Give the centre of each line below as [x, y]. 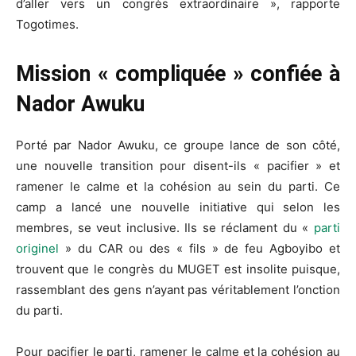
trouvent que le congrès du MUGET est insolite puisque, [178, 269]
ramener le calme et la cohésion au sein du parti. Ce [178, 187]
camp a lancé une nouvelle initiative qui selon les [178, 207]
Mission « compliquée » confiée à [178, 74]
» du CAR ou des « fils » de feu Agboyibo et [199, 249]
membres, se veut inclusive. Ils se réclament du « [165, 228]
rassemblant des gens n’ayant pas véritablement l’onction [178, 290]
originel [37, 249]
